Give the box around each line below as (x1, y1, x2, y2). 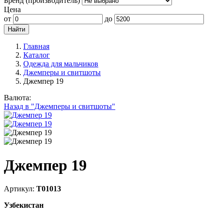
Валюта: (4, 93, 31, 102)
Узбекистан (4, 201, 44, 210)
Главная (23, 42, 49, 51)
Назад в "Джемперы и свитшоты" (4, 102, 115, 111)
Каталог (23, 51, 50, 60)
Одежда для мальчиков (23, 60, 98, 68)
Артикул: (4, 185, 36, 193)
